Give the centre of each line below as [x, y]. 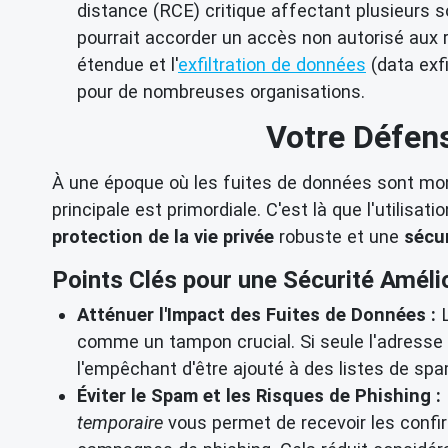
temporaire [120, 423]
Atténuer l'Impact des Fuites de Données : [256, 315]
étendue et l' [127, 64]
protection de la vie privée [163, 236]
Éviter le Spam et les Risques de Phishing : [259, 396]
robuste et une [339, 236]
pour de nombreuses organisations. [221, 91]
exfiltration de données [272, 64]
